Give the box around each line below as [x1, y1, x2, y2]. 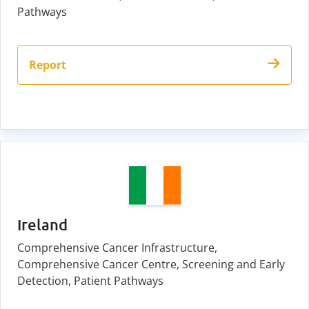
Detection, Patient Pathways [17, 273, 163, 289]
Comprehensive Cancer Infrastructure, [17, 240, 217, 256]
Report [29, 57, 66, 72]
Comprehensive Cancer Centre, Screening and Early [17, 257, 285, 272]
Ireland [17, 215, 68, 235]
